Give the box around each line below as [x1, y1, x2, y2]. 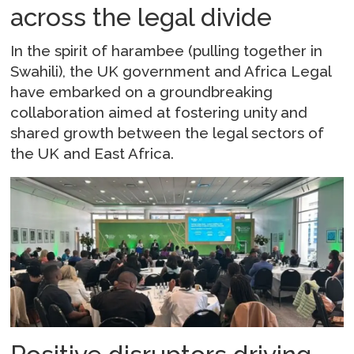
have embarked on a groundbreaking [10, 82, 273, 100]
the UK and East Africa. [10, 144, 175, 162]
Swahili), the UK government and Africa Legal [10, 62, 332, 80]
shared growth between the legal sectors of [10, 123, 325, 141]
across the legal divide [10, 2, 273, 32]
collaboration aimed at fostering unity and [10, 103, 308, 121]
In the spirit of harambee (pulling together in [10, 41, 323, 59]
